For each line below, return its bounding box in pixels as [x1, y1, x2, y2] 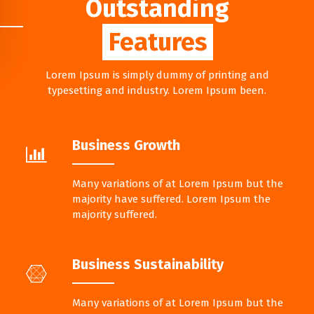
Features [108, 26, 207, 57]
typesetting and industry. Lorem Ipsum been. [48, 83, 266, 97]
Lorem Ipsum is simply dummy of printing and [45, 68, 269, 81]
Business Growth [72, 136, 180, 153]
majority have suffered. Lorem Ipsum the [72, 192, 271, 205]
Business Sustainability [72, 255, 224, 273]
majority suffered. [72, 207, 157, 221]
